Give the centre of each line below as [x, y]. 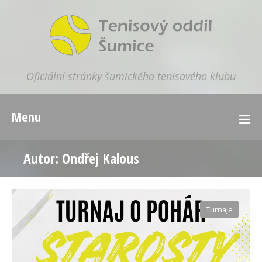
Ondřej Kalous [101, 158]
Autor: [43, 158]
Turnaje [219, 210]
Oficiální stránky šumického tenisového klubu [131, 76]
